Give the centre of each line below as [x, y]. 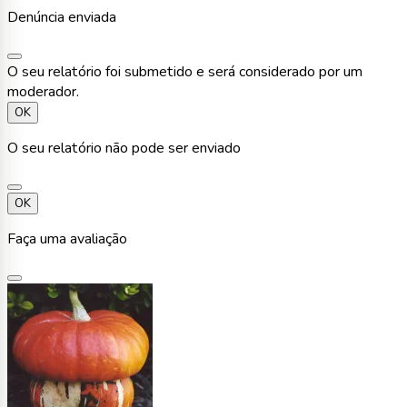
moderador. [43, 91]
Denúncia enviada [62, 17]
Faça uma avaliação [67, 238]
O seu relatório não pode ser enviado [124, 148]
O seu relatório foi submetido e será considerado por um [185, 71]
